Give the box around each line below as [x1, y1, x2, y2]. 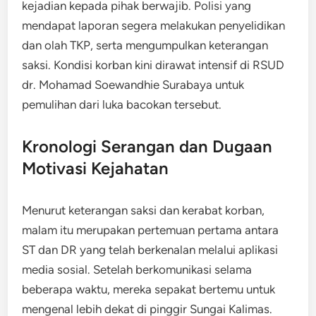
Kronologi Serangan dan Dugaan [22, 135, 273, 157]
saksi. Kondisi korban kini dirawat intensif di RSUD [22, 57, 285, 72]
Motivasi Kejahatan [22, 157, 169, 178]
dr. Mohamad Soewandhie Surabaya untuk [22, 77, 245, 92]
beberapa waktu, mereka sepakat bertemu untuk [22, 281, 276, 296]
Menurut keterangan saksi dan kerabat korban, [22, 202, 265, 217]
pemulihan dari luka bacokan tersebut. [22, 97, 222, 111]
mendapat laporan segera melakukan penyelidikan [22, 18, 286, 32]
